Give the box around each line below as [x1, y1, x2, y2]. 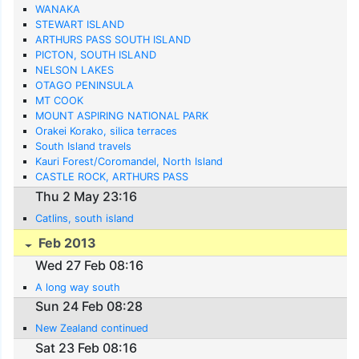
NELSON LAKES [35, 63, 115, 76]
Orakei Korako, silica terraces [35, 124, 178, 137]
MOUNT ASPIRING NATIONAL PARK [35, 109, 209, 122]
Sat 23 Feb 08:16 [35, 339, 138, 356]
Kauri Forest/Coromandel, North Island [35, 155, 224, 167]
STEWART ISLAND [35, 18, 125, 30]
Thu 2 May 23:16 [35, 188, 138, 204]
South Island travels [35, 139, 132, 152]
